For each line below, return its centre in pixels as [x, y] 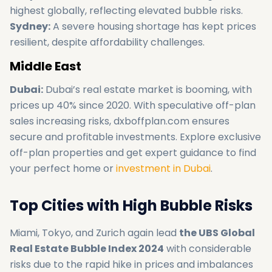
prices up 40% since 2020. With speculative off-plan [133, 105]
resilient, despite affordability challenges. [107, 42]
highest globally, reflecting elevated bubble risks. [126, 11]
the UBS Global [217, 233]
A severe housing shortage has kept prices [153, 26]
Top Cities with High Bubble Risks [131, 206]
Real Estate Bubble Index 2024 [87, 249]
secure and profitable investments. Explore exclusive [135, 137]
